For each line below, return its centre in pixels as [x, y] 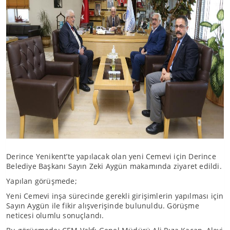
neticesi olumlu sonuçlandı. [55, 215]
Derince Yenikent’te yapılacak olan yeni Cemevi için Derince [111, 156]
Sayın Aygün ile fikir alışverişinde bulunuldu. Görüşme [103, 206]
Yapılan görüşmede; [42, 181]
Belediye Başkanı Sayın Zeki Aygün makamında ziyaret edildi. [114, 166]
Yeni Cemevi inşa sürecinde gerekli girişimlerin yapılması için [115, 196]
